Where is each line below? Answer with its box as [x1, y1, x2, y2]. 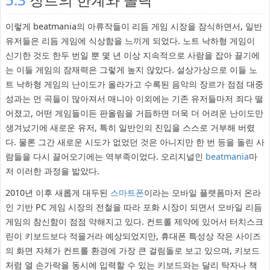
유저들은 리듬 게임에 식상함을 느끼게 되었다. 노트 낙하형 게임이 [5, 35, 255, 47]
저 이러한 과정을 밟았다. [5, 165, 99, 177]
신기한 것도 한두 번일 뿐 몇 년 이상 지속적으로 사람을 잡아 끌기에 [5, 49, 260, 61]
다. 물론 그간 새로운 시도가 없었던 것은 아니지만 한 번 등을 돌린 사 [5, 136, 265, 148]
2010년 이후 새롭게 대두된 [5, 187, 110, 199]
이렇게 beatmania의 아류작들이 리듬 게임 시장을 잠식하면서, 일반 [5, 20, 262, 33]
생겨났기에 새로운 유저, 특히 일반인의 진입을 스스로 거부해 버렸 [5, 122, 255, 134]
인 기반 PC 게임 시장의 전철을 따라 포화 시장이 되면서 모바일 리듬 [5, 201, 262, 213]
